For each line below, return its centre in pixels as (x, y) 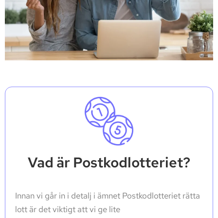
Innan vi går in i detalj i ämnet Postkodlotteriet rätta (108, 196)
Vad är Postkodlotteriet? (109, 163)
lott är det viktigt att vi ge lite (68, 209)
